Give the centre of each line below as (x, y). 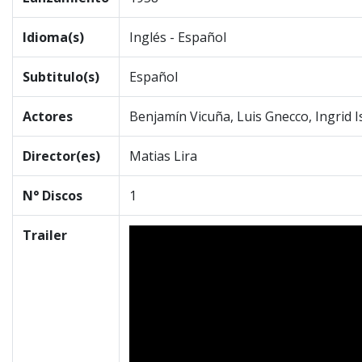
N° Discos (53, 196)
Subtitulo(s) (61, 77)
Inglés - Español (178, 37)
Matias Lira (163, 156)
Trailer (45, 235)
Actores (48, 116)
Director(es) (61, 156)
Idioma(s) (53, 37)
